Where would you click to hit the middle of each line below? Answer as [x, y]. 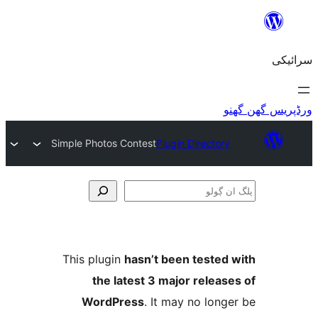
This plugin [188, 259]
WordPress [208, 302]
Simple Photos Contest [199, 143]
